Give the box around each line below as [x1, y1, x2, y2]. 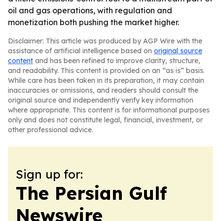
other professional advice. [8, 125, 93, 134]
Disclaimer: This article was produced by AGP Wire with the [8, 37, 202, 45]
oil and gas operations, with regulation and [8, 5, 172, 15]
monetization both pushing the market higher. [8, 17, 179, 27]
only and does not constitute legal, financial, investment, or [8, 115, 203, 124]
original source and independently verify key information [8, 96, 193, 105]
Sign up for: [16, 167, 83, 182]
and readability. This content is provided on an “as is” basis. [8, 66, 205, 75]
